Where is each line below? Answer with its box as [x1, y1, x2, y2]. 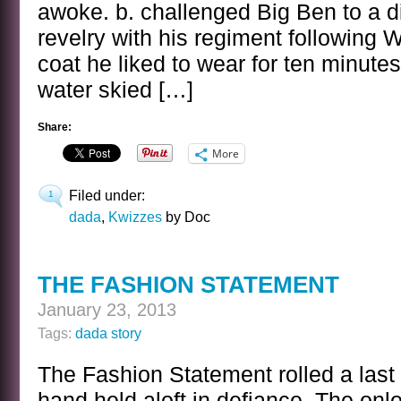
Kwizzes [108, 209, 162, 225]
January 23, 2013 [38, 300, 176, 320]
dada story [75, 325, 141, 341]
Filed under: [69, 187, 145, 203]
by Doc [162, 209, 210, 225]
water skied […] [38, 78, 193, 102]
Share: [38, 121, 72, 133]
